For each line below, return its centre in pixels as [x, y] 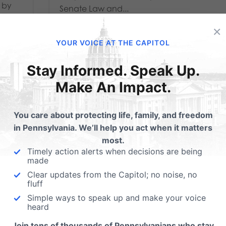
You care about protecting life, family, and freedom [113, 115]
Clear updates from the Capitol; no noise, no [112, 175]
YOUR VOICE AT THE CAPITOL [113, 43]
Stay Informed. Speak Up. [113, 71]
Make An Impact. [113, 87]
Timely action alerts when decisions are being [115, 151]
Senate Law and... [94, 9]
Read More [81, 34]
